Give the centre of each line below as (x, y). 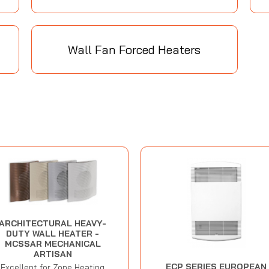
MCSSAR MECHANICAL (53, 244)
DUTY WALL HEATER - (53, 234)
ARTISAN (53, 254)
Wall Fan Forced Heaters (134, 50)
